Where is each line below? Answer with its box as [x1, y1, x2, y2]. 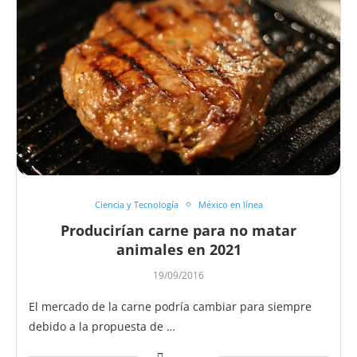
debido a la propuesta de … [29, 319, 175, 335]
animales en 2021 [116, 240, 241, 260]
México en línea [198, 198, 263, 211]
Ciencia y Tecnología [94, 198, 178, 211]
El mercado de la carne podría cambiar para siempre [29, 299, 312, 315]
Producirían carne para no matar [61, 221, 296, 241]
